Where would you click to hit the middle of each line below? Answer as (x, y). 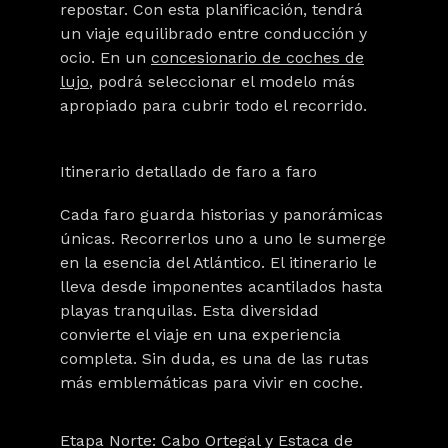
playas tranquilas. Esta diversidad (189, 310)
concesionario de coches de (257, 57)
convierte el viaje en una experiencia (200, 334)
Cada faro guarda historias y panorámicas (221, 214)
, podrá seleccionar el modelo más (222, 81)
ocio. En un (103, 57)
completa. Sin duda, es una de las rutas (214, 358)
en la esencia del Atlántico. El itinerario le (218, 262)
